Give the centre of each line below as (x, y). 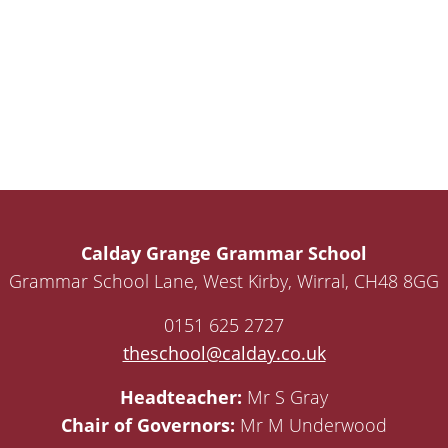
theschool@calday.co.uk (224, 353)
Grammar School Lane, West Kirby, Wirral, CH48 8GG (224, 281)
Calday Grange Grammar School (224, 253)
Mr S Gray (285, 397)
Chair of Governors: (148, 425)
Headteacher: (181, 397)
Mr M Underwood (311, 425)
